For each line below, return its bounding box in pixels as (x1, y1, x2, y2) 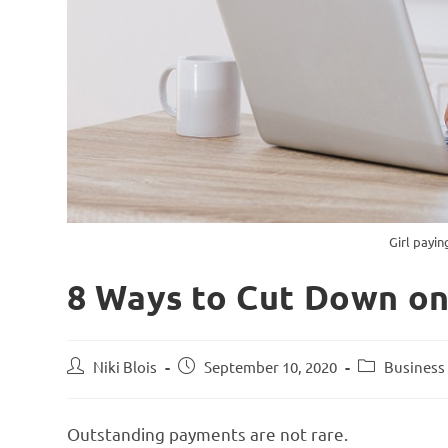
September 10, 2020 (204, 356, 338, 376)
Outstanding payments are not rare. (67, 422, 349, 444)
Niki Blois (93, 356, 158, 376)
